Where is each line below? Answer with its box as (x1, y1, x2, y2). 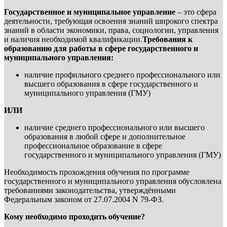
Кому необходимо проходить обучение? (4, 212, 145, 221)
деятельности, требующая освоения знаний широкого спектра (4, 17, 218, 26)
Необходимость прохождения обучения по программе (4, 168, 190, 177)
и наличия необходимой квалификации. (4, 35, 142, 44)
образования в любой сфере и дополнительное (24, 132, 185, 141)
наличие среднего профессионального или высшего (24, 123, 205, 132)
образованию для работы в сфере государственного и (4, 44, 198, 53)
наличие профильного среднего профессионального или (24, 70, 220, 80)
